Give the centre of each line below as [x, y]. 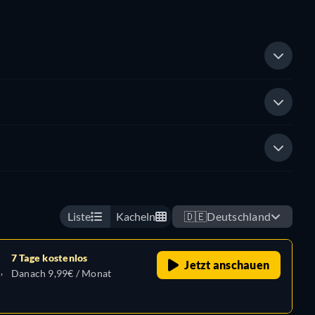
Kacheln [135, 216]
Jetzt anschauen [227, 264]
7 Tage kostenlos [50, 257]
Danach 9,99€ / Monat [62, 273]
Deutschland [239, 216]
